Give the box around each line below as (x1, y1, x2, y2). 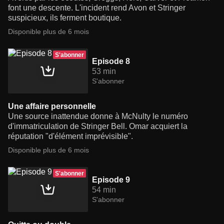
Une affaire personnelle (8, 102, 96, 111)
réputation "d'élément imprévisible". (8, 132, 133, 141)
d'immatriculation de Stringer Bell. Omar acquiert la (8, 122, 187, 131)
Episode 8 (92, 57, 130, 66)
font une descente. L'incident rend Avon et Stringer (8, 3, 185, 12)
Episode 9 (92, 175, 130, 184)
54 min (92, 185, 116, 194)
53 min (92, 67, 116, 76)
